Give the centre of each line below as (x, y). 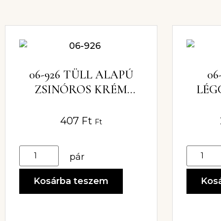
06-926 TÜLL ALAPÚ (81, 74)
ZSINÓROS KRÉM (81, 89)
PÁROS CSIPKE (81, 104)
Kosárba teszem (71, 181)
